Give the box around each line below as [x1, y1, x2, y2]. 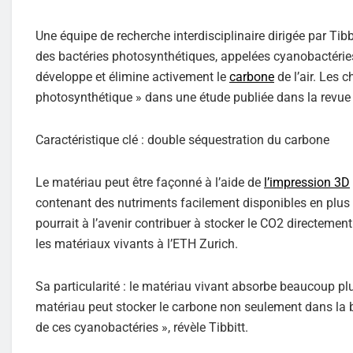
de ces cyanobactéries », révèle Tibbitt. [35, 319, 248, 335]
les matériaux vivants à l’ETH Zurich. [35, 236, 238, 251]
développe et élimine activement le [35, 69, 229, 84]
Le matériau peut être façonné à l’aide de [35, 174, 264, 190]
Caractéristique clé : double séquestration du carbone [35, 132, 329, 147]
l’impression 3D [264, 174, 350, 190]
